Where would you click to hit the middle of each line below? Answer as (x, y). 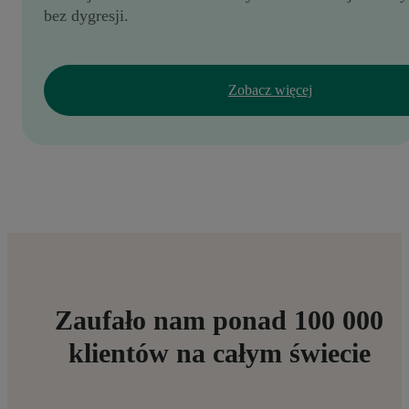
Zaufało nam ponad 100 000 (219, 320)
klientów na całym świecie (219, 353)
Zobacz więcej (270, 90)
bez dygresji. (86, 16)
